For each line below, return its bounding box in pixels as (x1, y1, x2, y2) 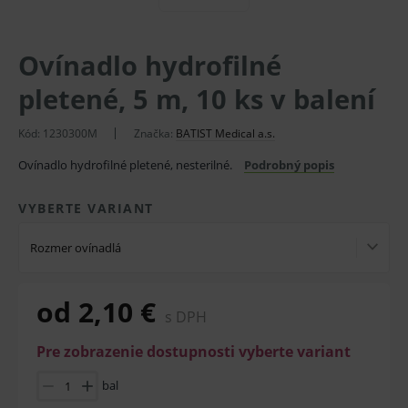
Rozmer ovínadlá (30, 240, 121, 256)
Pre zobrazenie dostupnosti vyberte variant (36, 342, 351, 362)
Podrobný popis (244, 157, 334, 173)
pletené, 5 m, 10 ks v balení (18, 81, 375, 117)
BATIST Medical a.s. (176, 126, 275, 141)
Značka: (134, 126, 176, 141)
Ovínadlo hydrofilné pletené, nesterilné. (18, 157, 235, 173)
